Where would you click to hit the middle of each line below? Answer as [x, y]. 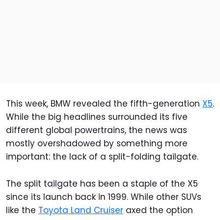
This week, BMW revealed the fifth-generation [104, 104]
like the [22, 210]
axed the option [158, 210]
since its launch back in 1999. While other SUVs [104, 197]
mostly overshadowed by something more [97, 144]
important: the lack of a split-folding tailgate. [102, 157]
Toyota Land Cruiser [81, 210]
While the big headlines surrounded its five [97, 117]
